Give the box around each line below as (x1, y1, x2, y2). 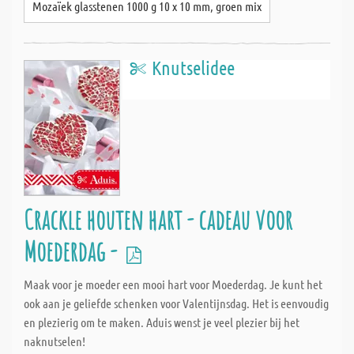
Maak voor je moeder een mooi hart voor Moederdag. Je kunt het (24, 277, 322, 292)
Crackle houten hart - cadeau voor (24, 201, 292, 237)
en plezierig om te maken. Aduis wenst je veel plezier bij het (24, 314, 299, 330)
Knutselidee (152, 56, 235, 79)
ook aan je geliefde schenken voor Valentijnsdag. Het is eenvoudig (24, 296, 329, 311)
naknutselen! (24, 333, 85, 348)
